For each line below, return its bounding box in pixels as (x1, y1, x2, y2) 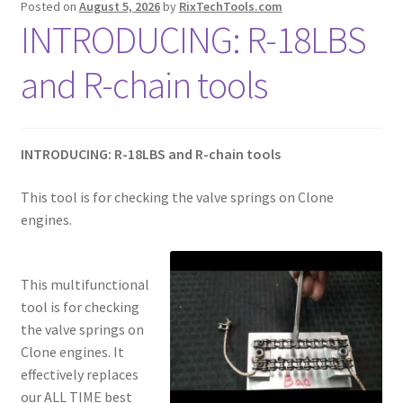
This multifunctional (20, 275, 149, 294)
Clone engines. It (20, 343, 124, 362)
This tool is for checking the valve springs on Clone (20, 187, 334, 206)
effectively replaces (20, 365, 139, 384)
